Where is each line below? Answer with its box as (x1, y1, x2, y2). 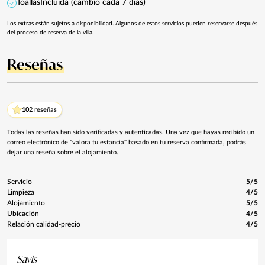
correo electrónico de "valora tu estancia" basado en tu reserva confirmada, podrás (7, 138, 246, 146)
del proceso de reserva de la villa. (7, 29, 93, 35)
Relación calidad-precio (7, 220, 80, 228)
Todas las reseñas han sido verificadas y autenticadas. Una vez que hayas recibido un (7, 128, 254, 135)
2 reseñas (29, 106, 57, 113)
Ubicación (7, 209, 39, 217)
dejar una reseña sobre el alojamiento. (7, 148, 118, 156)
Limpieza (7, 188, 34, 196)
